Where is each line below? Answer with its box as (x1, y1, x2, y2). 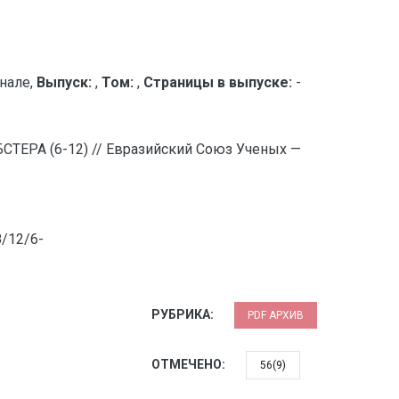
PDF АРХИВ (248, 309, 304, 322)
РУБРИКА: (151, 307, 216, 322)
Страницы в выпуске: (143, 74, 292, 91)
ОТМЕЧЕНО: (151, 357, 228, 371)
